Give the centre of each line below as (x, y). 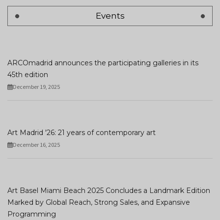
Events (110, 16)
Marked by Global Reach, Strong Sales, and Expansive (99, 202)
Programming (32, 214)
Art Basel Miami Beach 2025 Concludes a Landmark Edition (109, 191)
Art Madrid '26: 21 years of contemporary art (82, 133)
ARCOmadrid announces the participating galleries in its (103, 63)
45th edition (28, 75)
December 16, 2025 (36, 145)
